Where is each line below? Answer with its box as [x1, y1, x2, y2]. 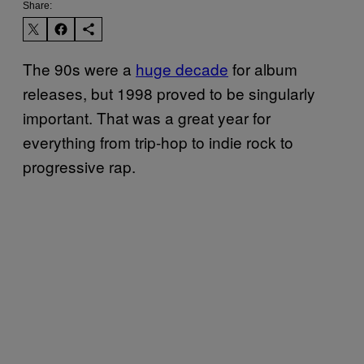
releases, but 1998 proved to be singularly [23, 81, 315, 104]
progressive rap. [23, 154, 136, 177]
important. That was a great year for [23, 106, 271, 128]
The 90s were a [23, 57, 136, 80]
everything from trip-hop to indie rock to [23, 130, 293, 153]
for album [228, 57, 297, 80]
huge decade [136, 57, 228, 80]
